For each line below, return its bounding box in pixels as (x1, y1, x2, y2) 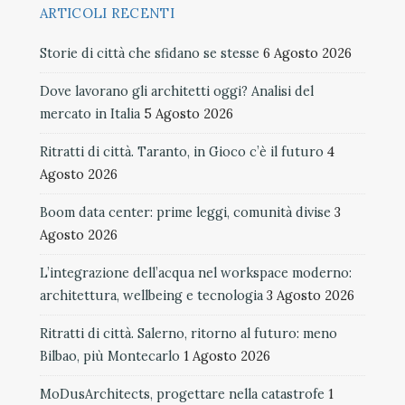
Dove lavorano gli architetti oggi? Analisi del (40, 82, 314, 99)
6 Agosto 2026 (263, 44, 352, 61)
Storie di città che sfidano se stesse (40, 44, 259, 61)
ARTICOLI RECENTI (40, 4, 174, 22)
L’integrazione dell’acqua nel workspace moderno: (40, 264, 352, 281)
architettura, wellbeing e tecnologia (40, 287, 263, 304)
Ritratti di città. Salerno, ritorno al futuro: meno (40, 325, 337, 342)
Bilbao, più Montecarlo (40, 347, 180, 364)
